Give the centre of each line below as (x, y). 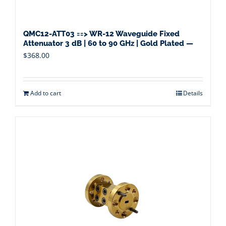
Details (193, 93)
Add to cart (46, 93)
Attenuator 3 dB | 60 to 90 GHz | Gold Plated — (108, 43)
